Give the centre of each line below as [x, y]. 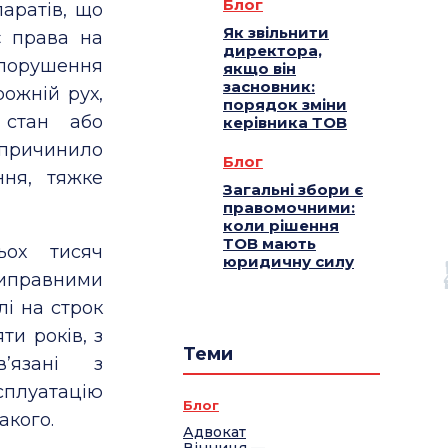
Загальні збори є [293, 190]
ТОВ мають [269, 244]
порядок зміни [285, 105]
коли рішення [281, 226]
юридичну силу [288, 262]
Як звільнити [276, 33]
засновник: [269, 87]
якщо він [259, 69]
